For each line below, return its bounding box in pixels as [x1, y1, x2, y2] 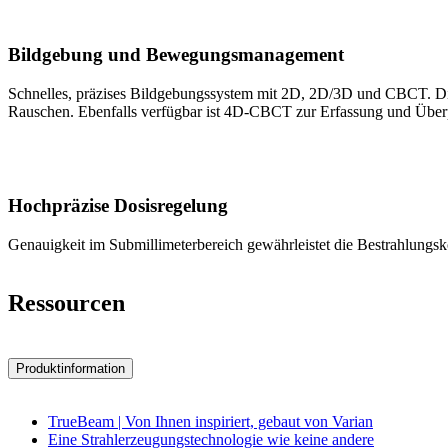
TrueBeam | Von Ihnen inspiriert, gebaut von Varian [48, 413, 373, 431]
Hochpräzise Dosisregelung [8, 195, 228, 217]
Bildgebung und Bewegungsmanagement [8, 43, 344, 65]
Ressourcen [8, 289, 125, 316]
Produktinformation [16, 360, 125, 376]
